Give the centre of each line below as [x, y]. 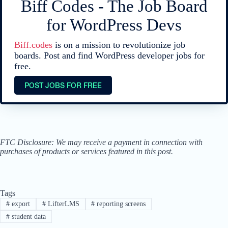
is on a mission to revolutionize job [119, 45]
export [20, 204]
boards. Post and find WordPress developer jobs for [109, 56]
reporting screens [120, 204]
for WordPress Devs [114, 25]
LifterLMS [62, 204]
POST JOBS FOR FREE [63, 85]
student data [27, 216]
